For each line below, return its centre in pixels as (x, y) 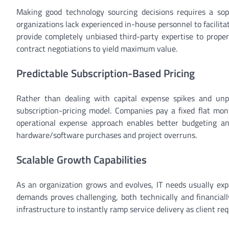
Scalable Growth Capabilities (82, 159)
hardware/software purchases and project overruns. (107, 135)
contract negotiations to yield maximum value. (97, 49)
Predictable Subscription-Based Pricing (106, 73)
